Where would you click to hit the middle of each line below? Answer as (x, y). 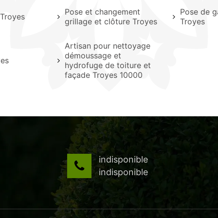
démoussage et (93, 55)
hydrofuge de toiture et (108, 65)
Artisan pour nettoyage (108, 46)
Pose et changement (102, 12)
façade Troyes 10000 (104, 75)
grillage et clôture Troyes (111, 21)
